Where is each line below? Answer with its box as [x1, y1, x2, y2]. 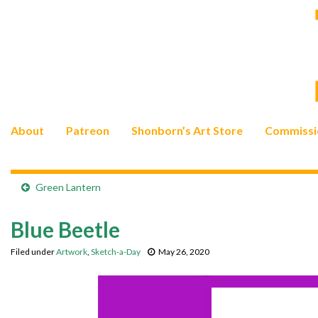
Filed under [11, 246, 56, 258]
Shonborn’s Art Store [131, 124, 243, 138]
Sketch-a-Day [91, 246, 141, 258]
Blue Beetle [11, 216, 120, 243]
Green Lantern [35, 181, 101, 194]
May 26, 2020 [158, 246, 209, 258]
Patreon [66, 124, 109, 138]
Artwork [56, 246, 87, 258]
